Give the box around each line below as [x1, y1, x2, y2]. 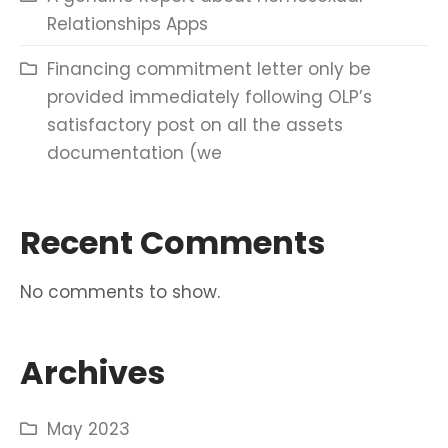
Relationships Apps [47, 12, 208, 36]
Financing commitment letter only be [47, 57, 371, 81]
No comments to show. [20, 280, 220, 304]
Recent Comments [20, 220, 325, 265]
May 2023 [47, 417, 130, 441]
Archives [20, 350, 165, 395]
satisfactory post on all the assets [47, 113, 343, 137]
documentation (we [47, 141, 222, 165]
